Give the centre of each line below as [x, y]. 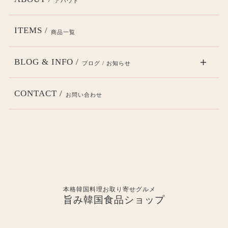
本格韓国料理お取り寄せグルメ [109, 190]
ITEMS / [31, 31]
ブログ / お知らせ [106, 63]
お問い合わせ [84, 94]
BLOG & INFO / [46, 62]
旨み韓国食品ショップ [114, 199]
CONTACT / [38, 93]
